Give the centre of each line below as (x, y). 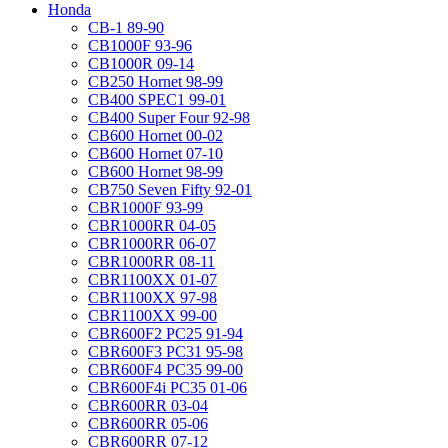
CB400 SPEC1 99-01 (157, 100)
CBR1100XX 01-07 (152, 280)
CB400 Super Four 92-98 (169, 118)
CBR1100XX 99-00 (152, 316)
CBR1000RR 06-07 (152, 244)
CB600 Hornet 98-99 (155, 172)
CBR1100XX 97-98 (152, 298)
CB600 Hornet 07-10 (155, 154)
